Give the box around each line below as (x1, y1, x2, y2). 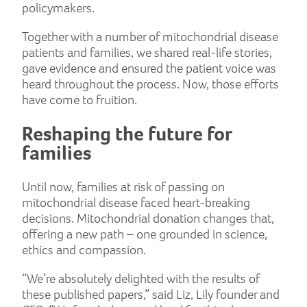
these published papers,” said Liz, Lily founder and (22, 286, 280, 304)
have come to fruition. (22, 91, 137, 109)
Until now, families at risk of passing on (22, 178, 225, 196)
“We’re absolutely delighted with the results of (22, 270, 260, 288)
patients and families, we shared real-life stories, (22, 44, 272, 62)
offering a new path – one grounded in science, (22, 225, 267, 243)
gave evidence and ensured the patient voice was (22, 60, 276, 77)
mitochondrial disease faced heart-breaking (22, 194, 250, 212)
